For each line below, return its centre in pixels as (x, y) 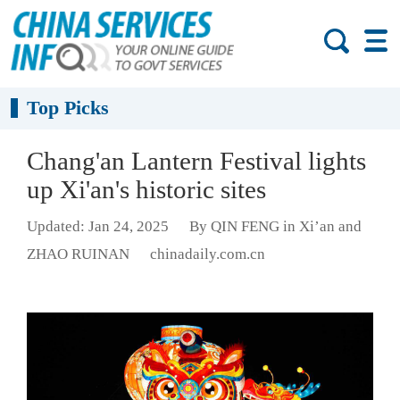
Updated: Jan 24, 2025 (98, 227)
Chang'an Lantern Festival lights (196, 161)
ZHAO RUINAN (78, 254)
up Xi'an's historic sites (146, 189)
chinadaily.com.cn (207, 254)
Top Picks (68, 108)
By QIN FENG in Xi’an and (275, 227)
